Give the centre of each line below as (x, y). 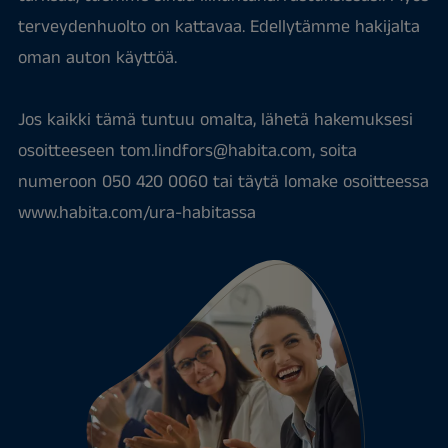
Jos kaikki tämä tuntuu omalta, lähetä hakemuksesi (215, 120)
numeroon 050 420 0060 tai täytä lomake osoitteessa (223, 182)
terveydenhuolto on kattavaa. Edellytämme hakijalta (218, 27)
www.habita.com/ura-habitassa (136, 213)
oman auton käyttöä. (97, 58)
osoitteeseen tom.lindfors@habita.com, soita (187, 151)
